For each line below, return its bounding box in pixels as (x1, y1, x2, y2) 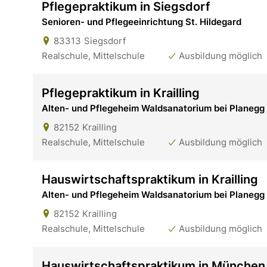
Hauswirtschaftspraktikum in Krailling (42, 172, 258, 187)
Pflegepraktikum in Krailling (42, 85, 200, 100)
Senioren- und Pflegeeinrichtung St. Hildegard (42, 15, 241, 27)
